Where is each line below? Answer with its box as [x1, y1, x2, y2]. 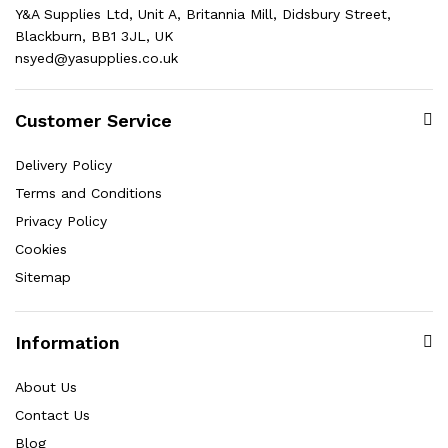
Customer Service [15, 109, 172, 131]
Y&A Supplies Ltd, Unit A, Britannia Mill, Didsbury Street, [15, 5, 391, 22]
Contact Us [15, 406, 90, 423]
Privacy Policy [15, 212, 107, 229]
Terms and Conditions [15, 184, 162, 201]
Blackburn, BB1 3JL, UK [15, 27, 174, 44]
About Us [15, 378, 77, 395]
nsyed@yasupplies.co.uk [15, 49, 178, 66]
